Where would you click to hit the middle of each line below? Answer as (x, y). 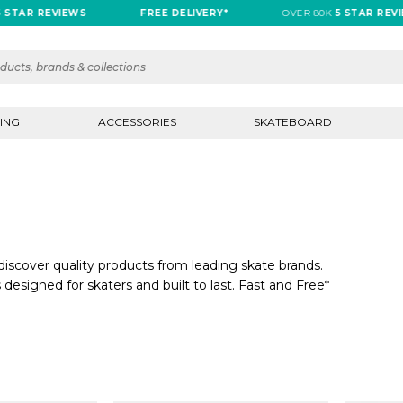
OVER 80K (276, 13)
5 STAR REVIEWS (347, 13)
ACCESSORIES (137, 122)
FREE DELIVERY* (152, 13)
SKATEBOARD (293, 122)
